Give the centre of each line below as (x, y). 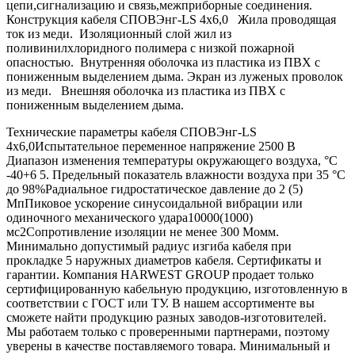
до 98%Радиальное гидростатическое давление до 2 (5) (155, 189)
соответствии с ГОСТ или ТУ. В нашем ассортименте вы (160, 303)
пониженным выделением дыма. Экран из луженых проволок (175, 76)
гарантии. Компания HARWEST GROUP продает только (160, 274)
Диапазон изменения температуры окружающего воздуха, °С (172, 160)
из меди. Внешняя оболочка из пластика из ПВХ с (146, 90)
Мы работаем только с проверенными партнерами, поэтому (168, 331)
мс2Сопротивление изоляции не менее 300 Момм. (143, 231)
